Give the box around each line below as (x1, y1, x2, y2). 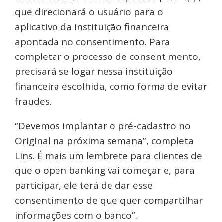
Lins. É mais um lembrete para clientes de (15, 149, 202, 163)
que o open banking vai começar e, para (15, 164, 195, 177)
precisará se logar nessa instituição (15, 65, 173, 78)
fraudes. (15, 95, 52, 108)
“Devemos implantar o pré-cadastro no (15, 119, 191, 133)
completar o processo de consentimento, (15, 50, 201, 63)
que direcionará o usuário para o (15, 5, 163, 19)
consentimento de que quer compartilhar (15, 194, 203, 207)
